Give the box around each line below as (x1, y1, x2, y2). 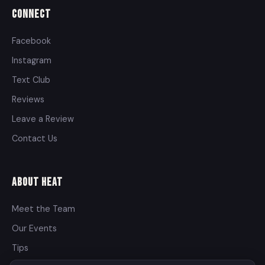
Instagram (12, 54, 51, 66)
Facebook (12, 35, 51, 46)
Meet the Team (12, 203, 75, 214)
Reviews (12, 93, 44, 105)
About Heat (12, 175, 63, 189)
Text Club (12, 74, 50, 85)
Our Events (12, 222, 57, 234)
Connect (12, 7, 51, 21)
